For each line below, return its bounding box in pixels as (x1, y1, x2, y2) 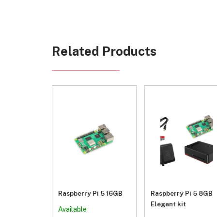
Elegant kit (150, 200, 186, 208)
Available (58, 205, 87, 214)
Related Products (51, 43, 156, 59)
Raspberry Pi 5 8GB (150, 189, 213, 198)
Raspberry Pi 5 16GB (58, 189, 123, 198)
